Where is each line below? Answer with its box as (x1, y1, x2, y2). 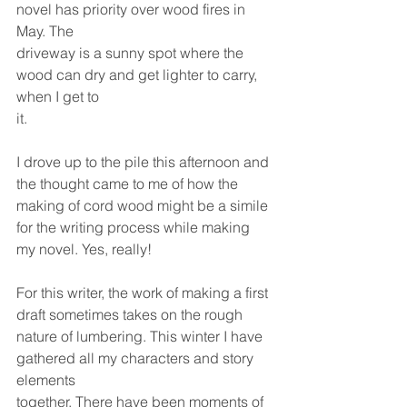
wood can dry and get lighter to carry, (16, 65, 261, 84)
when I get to (16, 87, 99, 106)
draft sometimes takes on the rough (16, 305, 243, 324)
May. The (16, 22, 74, 41)
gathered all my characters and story (16, 349, 257, 368)
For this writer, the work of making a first (16, 283, 272, 303)
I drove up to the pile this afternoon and (16, 153, 273, 172)
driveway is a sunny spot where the (16, 44, 247, 63)
